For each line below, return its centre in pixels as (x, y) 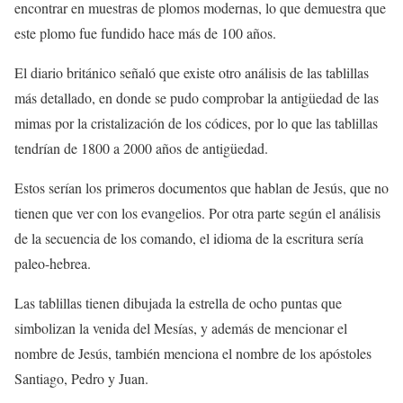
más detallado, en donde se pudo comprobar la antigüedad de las (197, 98)
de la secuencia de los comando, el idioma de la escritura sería (189, 238)
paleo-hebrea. (53, 264)
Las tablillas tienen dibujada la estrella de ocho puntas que (178, 303)
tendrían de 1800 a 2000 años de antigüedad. (141, 148)
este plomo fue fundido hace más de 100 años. (145, 33)
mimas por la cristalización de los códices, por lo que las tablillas (196, 123)
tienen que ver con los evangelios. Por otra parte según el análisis (197, 213)
